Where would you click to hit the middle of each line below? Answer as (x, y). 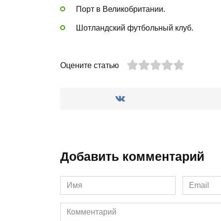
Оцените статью (90, 66)
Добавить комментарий (132, 157)
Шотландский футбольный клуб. (135, 28)
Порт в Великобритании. (121, 9)
